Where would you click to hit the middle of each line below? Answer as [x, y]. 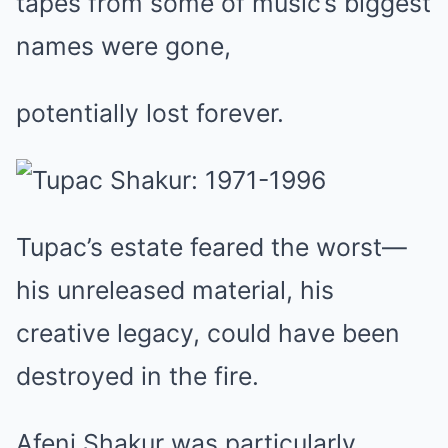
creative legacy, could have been [208, 332]
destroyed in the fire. [137, 375]
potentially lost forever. [150, 112]
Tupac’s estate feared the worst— [211, 246]
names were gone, [123, 45]
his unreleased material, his [175, 289]
